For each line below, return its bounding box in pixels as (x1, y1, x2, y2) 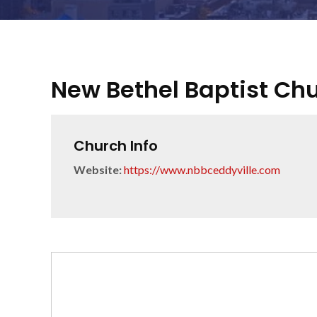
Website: (74, 163, 122, 176)
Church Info (74, 136, 158, 156)
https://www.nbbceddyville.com (124, 163, 280, 176)
